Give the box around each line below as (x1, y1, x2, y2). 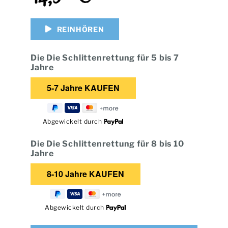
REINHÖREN (56, 24, 104, 34)
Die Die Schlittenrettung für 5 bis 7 (30, 52, 179, 63)
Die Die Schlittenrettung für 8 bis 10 (30, 138, 184, 149)
